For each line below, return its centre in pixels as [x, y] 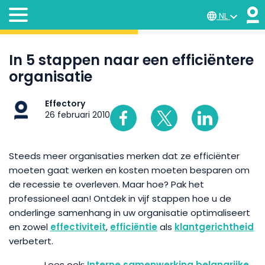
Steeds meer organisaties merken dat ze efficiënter [124, 156]
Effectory [65, 104]
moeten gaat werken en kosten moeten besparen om [129, 170]
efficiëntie [134, 227]
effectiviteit [78, 227]
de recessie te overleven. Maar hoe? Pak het [106, 184]
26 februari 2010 [77, 115]
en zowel [30, 227]
